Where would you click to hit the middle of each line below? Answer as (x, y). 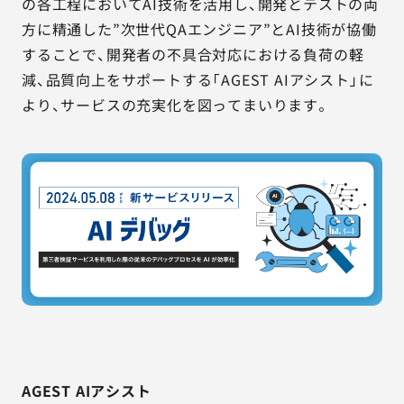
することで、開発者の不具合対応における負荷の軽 (193, 54)
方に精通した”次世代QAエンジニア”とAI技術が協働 (199, 29)
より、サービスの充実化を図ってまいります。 (176, 105)
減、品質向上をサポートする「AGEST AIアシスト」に (198, 79)
